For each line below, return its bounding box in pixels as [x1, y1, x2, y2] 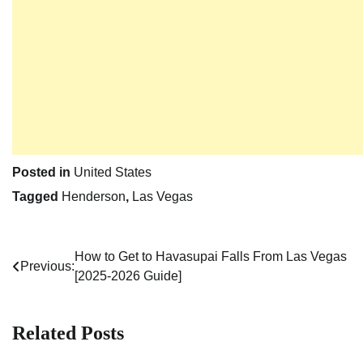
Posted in [12, 165, 74, 180]
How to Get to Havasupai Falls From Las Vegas [75, 250, 347, 264]
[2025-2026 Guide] [75, 269, 181, 284]
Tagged [12, 190, 62, 204]
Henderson [62, 190, 126, 204]
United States [74, 165, 152, 180]
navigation [11, 280, 99, 301]
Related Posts [12, 322, 124, 344]
